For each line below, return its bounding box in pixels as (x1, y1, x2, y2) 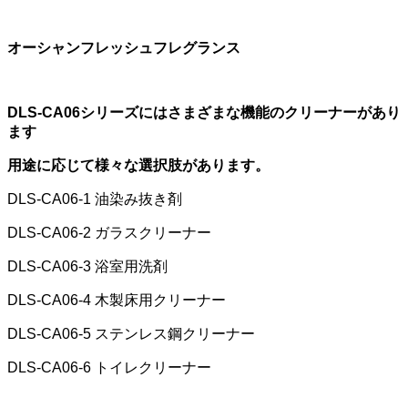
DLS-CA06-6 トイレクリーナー (7, 359, 211, 375)
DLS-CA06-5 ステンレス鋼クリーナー (7, 325, 255, 342)
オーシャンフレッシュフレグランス (7, 39, 240, 56)
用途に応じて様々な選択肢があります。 (7, 157, 270, 173)
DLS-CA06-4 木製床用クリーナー (7, 291, 226, 308)
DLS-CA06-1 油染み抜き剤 (7, 190, 182, 207)
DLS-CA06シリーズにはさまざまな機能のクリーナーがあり (7, 104, 401, 120)
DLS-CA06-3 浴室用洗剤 (7, 258, 168, 274)
